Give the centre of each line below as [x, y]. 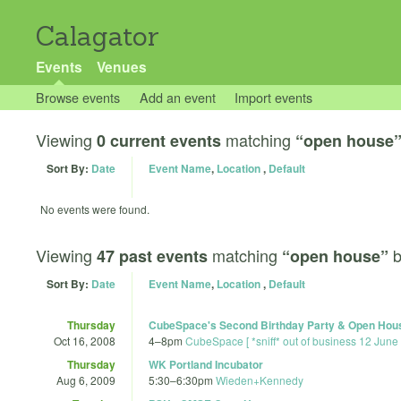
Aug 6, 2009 [86, 380]
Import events [274, 97]
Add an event [177, 97]
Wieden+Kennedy [260, 380]
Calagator [98, 36]
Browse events [78, 97]
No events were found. [95, 209]
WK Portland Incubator [206, 364]
